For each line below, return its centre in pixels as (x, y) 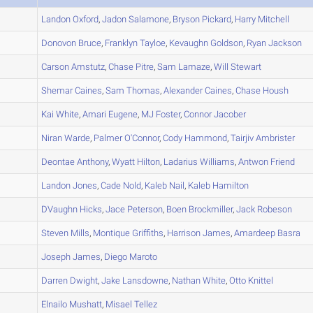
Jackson (284, 43)
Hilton (148, 162)
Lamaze (194, 67)
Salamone (148, 19)
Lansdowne (145, 281)
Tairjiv (242, 138)
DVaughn (60, 209)
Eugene (122, 114)
